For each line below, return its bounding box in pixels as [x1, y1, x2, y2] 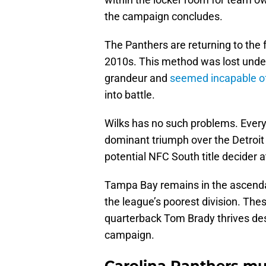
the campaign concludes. [104, 10, 223, 23]
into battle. [104, 88, 155, 102]
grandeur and [104, 72, 170, 85]
